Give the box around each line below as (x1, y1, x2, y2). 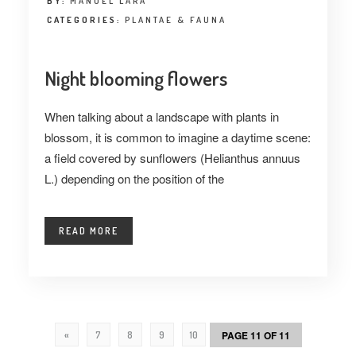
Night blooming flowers (44, 65, 227, 91)
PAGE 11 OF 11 (221, 328, 290, 342)
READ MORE (58, 225, 118, 237)
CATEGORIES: (46, 14, 125, 25)
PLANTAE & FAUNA (124, 14, 226, 25)
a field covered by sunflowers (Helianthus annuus (44, 149, 300, 166)
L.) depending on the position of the (44, 170, 224, 187)
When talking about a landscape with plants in (44, 108, 279, 125)
